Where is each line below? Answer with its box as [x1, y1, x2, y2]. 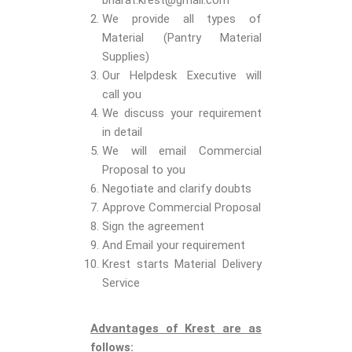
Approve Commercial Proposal [102, 200, 261, 215]
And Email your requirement [102, 238, 245, 253]
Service [102, 276, 140, 291]
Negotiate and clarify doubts [102, 181, 251, 196]
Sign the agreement [102, 219, 204, 234]
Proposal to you [102, 163, 185, 178]
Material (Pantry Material [102, 31, 262, 46]
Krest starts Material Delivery [102, 257, 262, 272]
